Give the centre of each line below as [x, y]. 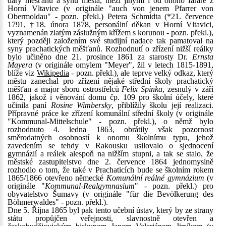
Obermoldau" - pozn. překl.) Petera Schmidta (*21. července [110, 16]
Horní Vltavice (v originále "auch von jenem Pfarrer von [110, 8]
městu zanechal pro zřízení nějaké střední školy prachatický [110, 81]
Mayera [20, 65]
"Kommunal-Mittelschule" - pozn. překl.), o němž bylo [110, 121]
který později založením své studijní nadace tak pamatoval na [110, 41]
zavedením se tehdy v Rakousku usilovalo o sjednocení [110, 146]
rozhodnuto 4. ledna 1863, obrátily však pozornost [110, 129]
